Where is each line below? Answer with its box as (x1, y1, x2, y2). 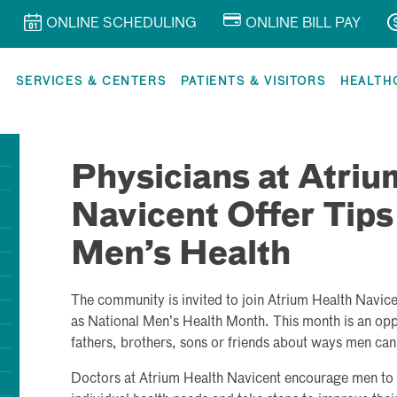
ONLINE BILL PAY (245, 17, 361, 31)
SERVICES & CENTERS (16, 76, 167, 88)
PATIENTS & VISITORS (180, 76, 326, 88)
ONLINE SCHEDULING (46, 17, 197, 31)
